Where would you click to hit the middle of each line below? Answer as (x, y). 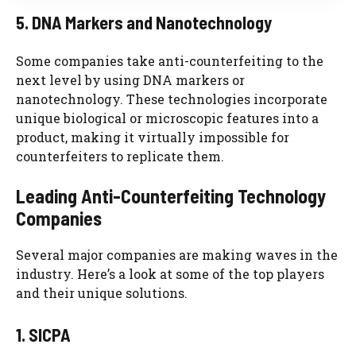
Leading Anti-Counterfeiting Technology (171, 195)
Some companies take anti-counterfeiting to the (170, 60)
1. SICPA (43, 334)
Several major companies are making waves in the (177, 254)
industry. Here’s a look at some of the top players (170, 273)
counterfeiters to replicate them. (120, 156)
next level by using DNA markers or (130, 79)
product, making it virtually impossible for (153, 137)
